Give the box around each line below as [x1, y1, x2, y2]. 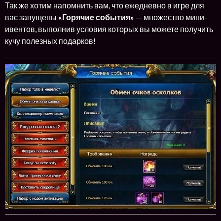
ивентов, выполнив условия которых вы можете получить [5, 24, 213, 34]
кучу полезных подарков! [5, 36, 96, 45]
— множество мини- [134, 12, 207, 22]
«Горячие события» [58, 12, 134, 22]
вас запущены [5, 12, 58, 22]
